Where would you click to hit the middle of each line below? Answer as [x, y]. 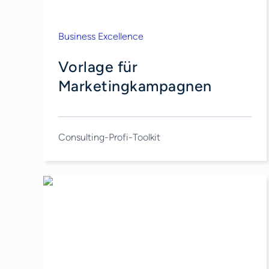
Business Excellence [101, 36]
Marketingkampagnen [135, 86]
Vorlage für [98, 67]
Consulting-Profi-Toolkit [109, 137]
